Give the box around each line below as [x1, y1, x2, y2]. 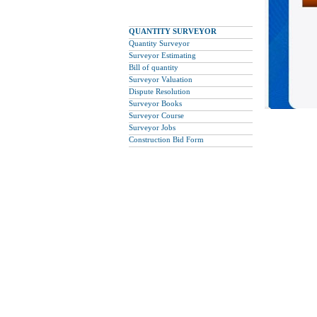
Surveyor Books [129, 99, 182, 108]
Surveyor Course [129, 111, 184, 120]
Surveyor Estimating [129, 51, 196, 59]
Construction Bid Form [129, 135, 204, 144]
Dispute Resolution [129, 87, 190, 96]
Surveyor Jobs [129, 123, 175, 132]
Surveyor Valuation [129, 75, 192, 83]
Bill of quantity [129, 63, 178, 71]
